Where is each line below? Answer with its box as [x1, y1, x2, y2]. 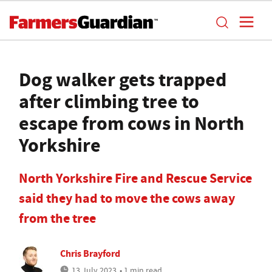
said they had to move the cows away [19, 189, 235, 207]
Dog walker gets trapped [19, 66, 226, 93]
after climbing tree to [19, 88, 199, 115]
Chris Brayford [60, 247, 120, 260]
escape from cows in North [19, 110, 244, 137]
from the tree [19, 209, 96, 227]
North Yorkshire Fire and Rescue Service [19, 169, 252, 187]
